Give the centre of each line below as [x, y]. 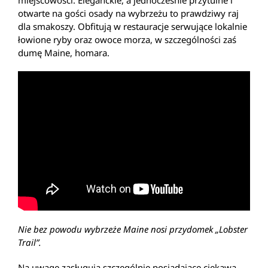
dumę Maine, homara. [64, 53]
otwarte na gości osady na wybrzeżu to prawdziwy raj [128, 13]
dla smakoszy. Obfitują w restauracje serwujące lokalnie [133, 27]
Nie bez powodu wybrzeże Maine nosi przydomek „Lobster [133, 229]
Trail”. [30, 243]
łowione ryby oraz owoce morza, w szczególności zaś [127, 40]
